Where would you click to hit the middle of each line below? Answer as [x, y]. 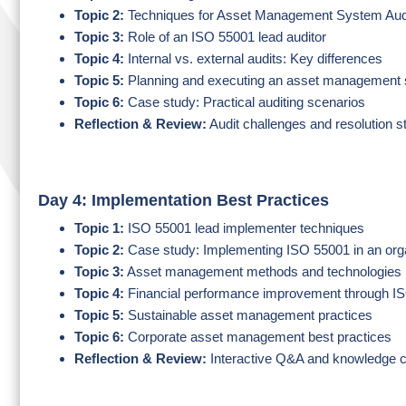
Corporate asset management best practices [258, 337]
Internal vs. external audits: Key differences [253, 58]
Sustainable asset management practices [248, 315]
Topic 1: [99, 228]
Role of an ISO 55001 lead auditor [225, 37]
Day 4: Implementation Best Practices [184, 200]
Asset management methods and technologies [263, 271]
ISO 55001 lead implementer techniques [244, 228]
